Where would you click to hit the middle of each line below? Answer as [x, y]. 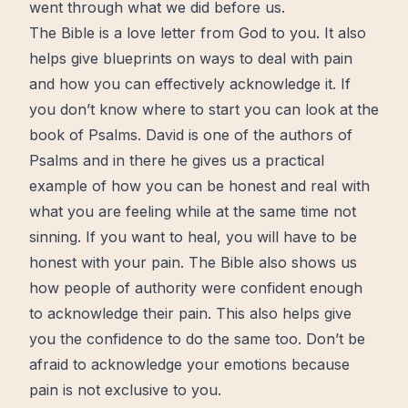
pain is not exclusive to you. [125, 390]
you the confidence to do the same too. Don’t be [197, 339]
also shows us [306, 262]
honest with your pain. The [125, 262]
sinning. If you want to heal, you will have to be [193, 237]
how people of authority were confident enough [196, 288]
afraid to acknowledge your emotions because [189, 364]
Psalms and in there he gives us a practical [177, 160]
